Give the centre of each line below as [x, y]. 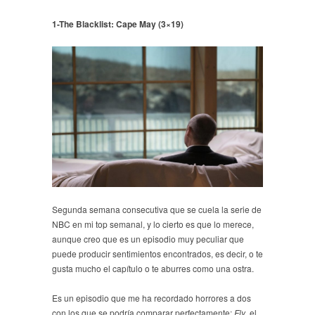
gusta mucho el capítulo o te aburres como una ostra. [153, 269]
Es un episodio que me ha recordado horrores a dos [152, 298]
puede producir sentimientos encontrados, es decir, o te [157, 254]
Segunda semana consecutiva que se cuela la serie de [157, 210]
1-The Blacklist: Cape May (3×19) [118, 24]
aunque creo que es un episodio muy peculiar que [148, 239]
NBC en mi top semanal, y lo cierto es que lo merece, [153, 224]
